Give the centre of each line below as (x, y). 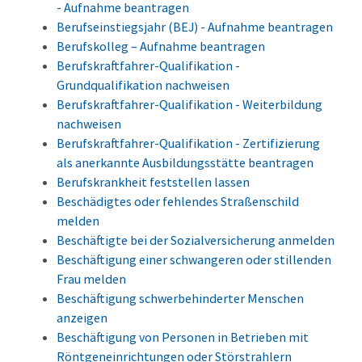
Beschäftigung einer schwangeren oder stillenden (194, 260)
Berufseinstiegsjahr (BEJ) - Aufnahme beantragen (195, 27)
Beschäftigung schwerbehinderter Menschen (180, 299)
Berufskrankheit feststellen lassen (153, 182)
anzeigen (82, 318)
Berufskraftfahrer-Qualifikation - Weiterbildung (189, 105)
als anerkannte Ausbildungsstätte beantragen (185, 163)
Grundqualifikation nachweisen (143, 85)
